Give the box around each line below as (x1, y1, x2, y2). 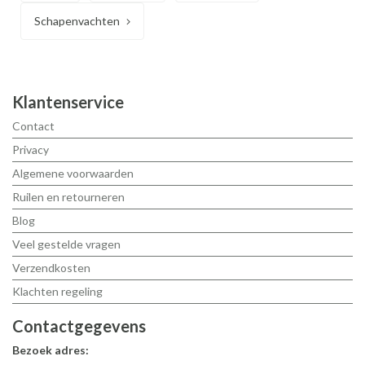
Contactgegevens (12, 315, 146, 336)
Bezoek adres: (12, 342, 89, 357)
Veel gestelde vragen (12, 237, 121, 252)
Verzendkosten (12, 261, 90, 275)
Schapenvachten (34, 13, 120, 28)
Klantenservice (12, 92, 124, 112)
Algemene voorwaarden (12, 166, 134, 181)
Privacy (12, 143, 49, 157)
